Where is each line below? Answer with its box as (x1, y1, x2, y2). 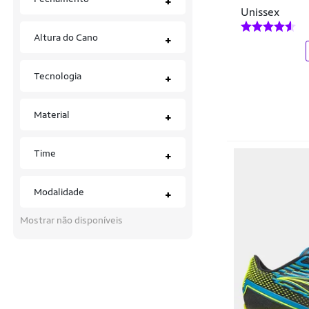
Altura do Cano (34, 32, 98, 43)
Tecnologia (34, 70, 81, 81)
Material (34, 109, 70, 120)
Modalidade (34, 186, 84, 197)
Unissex (241, 5, 279, 19)
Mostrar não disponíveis (20, 215, 123, 226)
